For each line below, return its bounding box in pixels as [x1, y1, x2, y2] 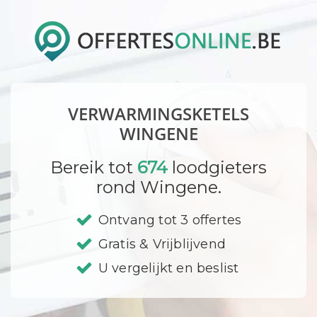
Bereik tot [50, 157, 137, 178]
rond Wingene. [96, 177, 221, 197]
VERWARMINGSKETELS [68, 102, 249, 125]
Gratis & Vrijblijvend [98, 236, 226, 252]
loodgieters [168, 157, 267, 178]
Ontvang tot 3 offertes [98, 212, 242, 228]
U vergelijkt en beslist [98, 260, 239, 276]
